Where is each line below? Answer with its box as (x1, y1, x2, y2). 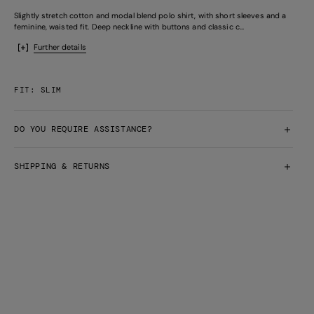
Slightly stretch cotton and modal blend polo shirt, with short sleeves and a (13, 10, 287, 20)
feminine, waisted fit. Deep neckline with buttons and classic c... (13, 21, 245, 32)
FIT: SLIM (13, 84, 62, 95)
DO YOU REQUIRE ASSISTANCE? (13, 123, 153, 135)
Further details (34, 41, 86, 52)
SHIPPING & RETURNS (13, 160, 110, 172)
